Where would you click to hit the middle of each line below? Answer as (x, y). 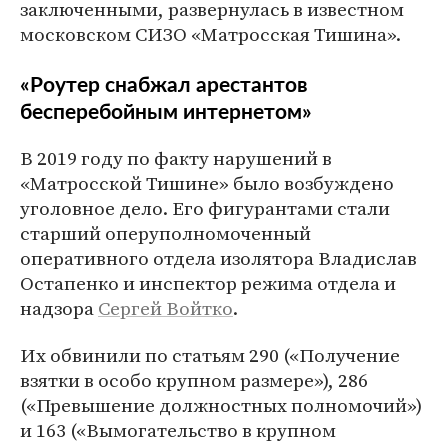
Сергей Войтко (165, 307)
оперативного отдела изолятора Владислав (218, 257)
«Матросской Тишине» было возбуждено (207, 182)
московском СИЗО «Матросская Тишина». (210, 33)
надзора (59, 307)
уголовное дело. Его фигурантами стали (205, 207)
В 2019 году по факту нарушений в (176, 157)
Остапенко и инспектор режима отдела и (208, 282)
